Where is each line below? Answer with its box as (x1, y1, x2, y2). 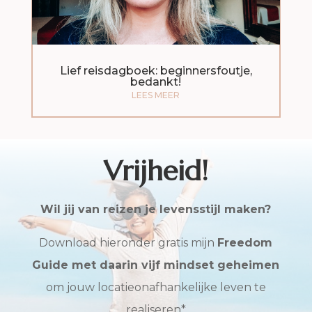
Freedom (217, 236, 273, 250)
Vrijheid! (103, 153, 208, 189)
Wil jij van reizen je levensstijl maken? (40, 203, 272, 217)
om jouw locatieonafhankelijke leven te (45, 281, 266, 295)
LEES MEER (132, 90, 180, 101)
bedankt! (130, 75, 182, 89)
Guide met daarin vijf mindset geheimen (32, 258, 280, 272)
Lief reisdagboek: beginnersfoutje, (59, 64, 252, 78)
